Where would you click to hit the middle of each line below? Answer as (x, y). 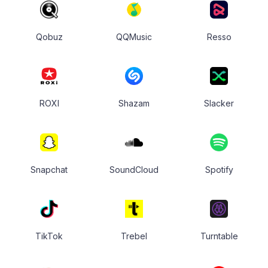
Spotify (219, 170)
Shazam (134, 103)
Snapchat (49, 170)
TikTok (49, 236)
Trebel (134, 236)
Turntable (219, 236)
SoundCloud (134, 170)
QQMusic (134, 37)
